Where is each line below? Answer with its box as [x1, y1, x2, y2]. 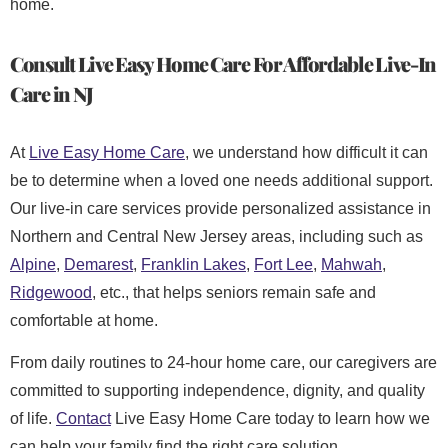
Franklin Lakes [141, 255, 246, 273]
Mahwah [321, 255, 382, 273]
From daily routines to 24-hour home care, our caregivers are [10, 354, 437, 372]
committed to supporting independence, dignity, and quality [10, 382, 425, 400]
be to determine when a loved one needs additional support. [10, 171, 433, 189]
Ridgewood [10, 283, 92, 301]
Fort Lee [254, 255, 313, 273]
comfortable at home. [10, 311, 158, 329]
